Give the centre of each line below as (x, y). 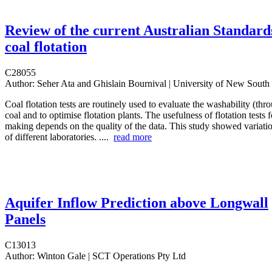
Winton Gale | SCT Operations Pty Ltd (110, 256)
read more (133, 137)
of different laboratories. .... (59, 137)
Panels (25, 219)
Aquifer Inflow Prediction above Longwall (137, 203)
